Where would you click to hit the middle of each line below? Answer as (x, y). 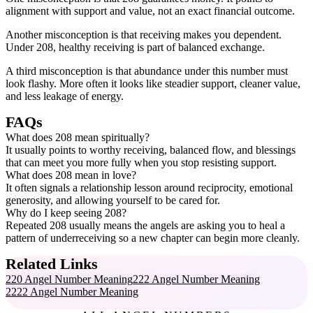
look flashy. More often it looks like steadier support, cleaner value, (153, 83)
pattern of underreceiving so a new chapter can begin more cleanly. (153, 238)
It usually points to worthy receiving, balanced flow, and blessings (151, 150)
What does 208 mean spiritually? (78, 137)
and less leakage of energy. (65, 96)
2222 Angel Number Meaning (72, 292)
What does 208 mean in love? (71, 175)
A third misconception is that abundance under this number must (147, 71)
